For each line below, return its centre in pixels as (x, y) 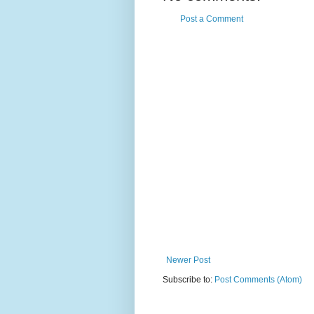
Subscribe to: (189, 280)
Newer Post (188, 260)
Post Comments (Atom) (258, 280)
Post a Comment (212, 19)
